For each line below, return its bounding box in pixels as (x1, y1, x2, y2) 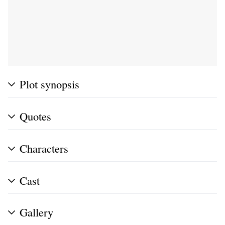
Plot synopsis (20, 76, 79, 92)
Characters (20, 140, 68, 156)
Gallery (20, 204, 53, 220)
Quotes (20, 108, 51, 124)
